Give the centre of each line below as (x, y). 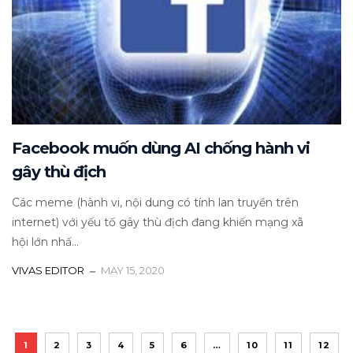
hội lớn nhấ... (45, 242)
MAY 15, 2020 (133, 271)
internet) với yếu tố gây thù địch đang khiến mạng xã (158, 223)
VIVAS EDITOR (48, 271)
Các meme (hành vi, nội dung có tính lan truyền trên (155, 203)
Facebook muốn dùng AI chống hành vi (161, 149)
